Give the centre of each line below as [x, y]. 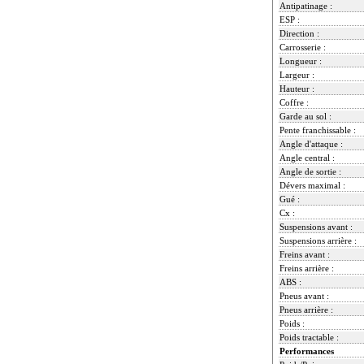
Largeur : [297, 74]
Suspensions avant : [316, 226]
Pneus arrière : [306, 309]
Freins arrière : [307, 268]
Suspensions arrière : [318, 240]
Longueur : [301, 61]
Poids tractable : [309, 337]
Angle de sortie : [310, 171]
